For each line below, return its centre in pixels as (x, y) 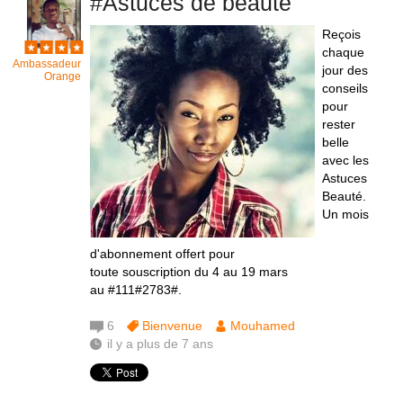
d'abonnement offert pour (162, 254)
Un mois (345, 214)
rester (339, 124)
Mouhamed (263, 326)
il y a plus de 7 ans (160, 344)
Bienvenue (172, 326)
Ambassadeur (47, 64)
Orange (63, 76)
